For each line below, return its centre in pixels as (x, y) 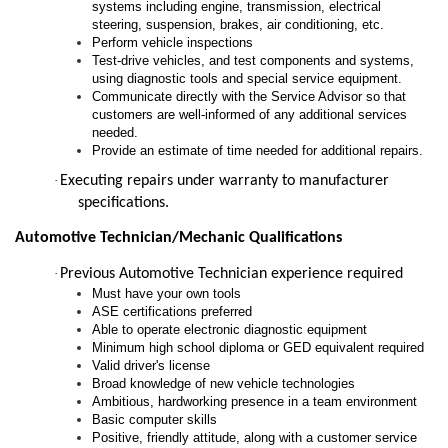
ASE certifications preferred (172, 311)
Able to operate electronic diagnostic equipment (230, 329)
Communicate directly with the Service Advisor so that (249, 97)
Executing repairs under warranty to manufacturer (224, 181)
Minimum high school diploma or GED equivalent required (258, 347)
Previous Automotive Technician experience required (231, 273)
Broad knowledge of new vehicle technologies (224, 383)
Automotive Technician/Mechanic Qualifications (178, 238)
